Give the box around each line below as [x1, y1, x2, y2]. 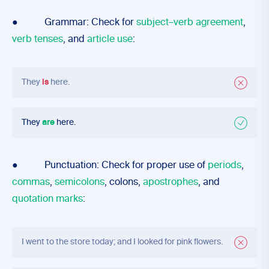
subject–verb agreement [136, 18, 243, 28]
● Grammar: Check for [12, 18, 136, 28]
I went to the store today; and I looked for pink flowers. [22, 238, 223, 246]
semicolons [55, 178, 104, 187]
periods [208, 161, 241, 171]
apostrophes [143, 178, 198, 187]
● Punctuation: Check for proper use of [12, 161, 208, 171]
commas [12, 178, 50, 187]
